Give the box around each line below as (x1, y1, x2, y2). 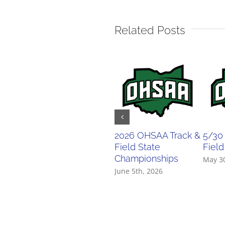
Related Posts (115, 23, 186, 37)
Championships (115, 153, 179, 164)
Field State (115, 142, 161, 153)
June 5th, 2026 (115, 166, 163, 176)
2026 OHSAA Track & (115, 130, 201, 141)
